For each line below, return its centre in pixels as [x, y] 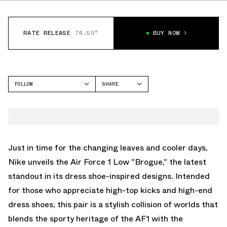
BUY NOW [166, 33]
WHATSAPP [115, 125]
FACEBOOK [114, 99]
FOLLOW [24, 84]
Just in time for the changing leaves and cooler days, [108, 147]
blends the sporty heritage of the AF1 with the [96, 218]
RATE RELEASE [47, 33]
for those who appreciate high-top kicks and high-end [110, 190]
